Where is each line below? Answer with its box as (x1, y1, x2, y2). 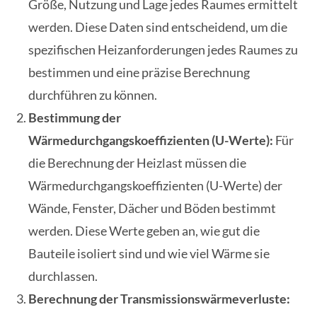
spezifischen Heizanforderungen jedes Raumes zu (28, 42, 298, 58)
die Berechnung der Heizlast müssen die (28, 155, 246, 171)
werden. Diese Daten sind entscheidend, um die (28, 19, 287, 35)
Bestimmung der (28, 110, 121, 126)
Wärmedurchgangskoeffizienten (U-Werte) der (28, 178, 282, 194)
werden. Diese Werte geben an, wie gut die (28, 223, 260, 239)
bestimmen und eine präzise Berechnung (28, 64, 250, 81)
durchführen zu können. (28, 87, 157, 103)
